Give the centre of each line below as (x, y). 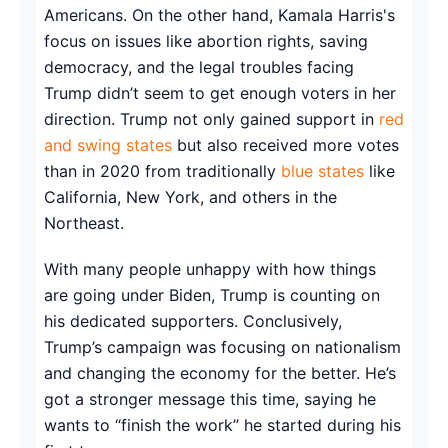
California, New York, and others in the (190, 196)
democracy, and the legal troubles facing (199, 66)
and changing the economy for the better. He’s (220, 372)
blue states (322, 170)
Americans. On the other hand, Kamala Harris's (219, 14)
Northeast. (84, 222)
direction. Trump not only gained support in (209, 118)
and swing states (108, 144)
